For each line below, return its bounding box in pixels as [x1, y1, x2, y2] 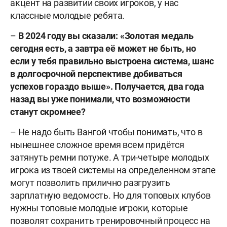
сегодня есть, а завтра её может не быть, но [10, 43, 196, 54]
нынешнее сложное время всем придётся [10, 139, 184, 150]
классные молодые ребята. [10, 10, 125, 21]
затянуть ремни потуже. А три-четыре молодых [10, 152, 209, 163]
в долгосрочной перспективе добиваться [10, 68, 182, 80]
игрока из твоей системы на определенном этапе [10, 165, 216, 176]
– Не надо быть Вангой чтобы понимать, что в [10, 127, 203, 138]
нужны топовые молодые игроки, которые [10, 203, 188, 214]
